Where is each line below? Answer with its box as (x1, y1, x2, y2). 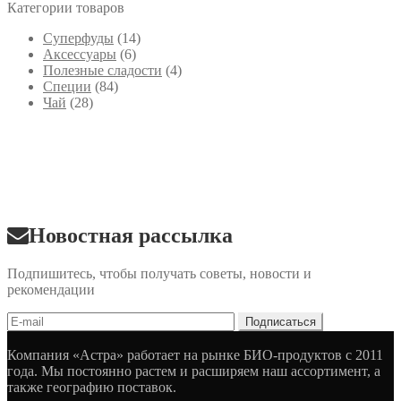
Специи (43, 78, 91, 94)
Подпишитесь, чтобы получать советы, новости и (7, 265, 311, 281)
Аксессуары (43, 46, 116, 62)
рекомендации (7, 281, 95, 297)
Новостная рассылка (29, 223, 233, 247)
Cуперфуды (43, 30, 114, 46)
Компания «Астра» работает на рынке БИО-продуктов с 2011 (7, 346, 383, 363)
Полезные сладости (43, 62, 162, 78)
